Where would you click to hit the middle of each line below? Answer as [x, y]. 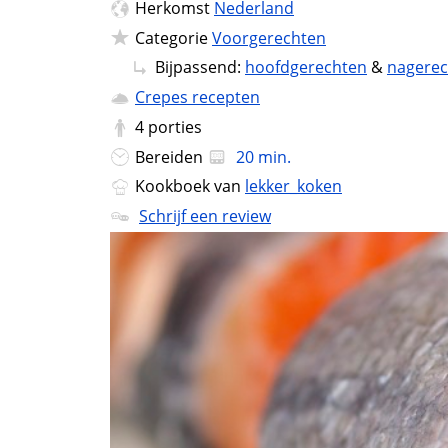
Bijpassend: [200, 67]
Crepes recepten [197, 97]
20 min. [261, 156]
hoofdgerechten [306, 67]
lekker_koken [293, 186]
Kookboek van [190, 186]
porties [175, 126]
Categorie [173, 37]
